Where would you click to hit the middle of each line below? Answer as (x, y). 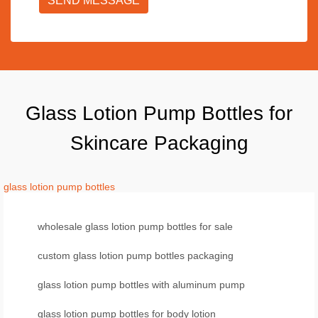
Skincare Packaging (159, 143)
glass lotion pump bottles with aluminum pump (141, 285)
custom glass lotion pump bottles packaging (136, 256)
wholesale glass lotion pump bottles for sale (135, 227)
